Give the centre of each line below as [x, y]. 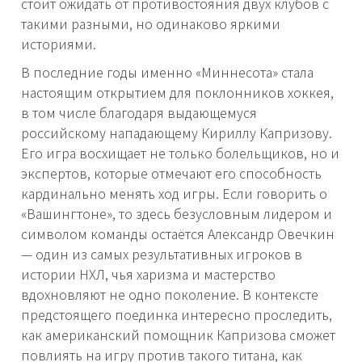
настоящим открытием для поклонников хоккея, [177, 93]
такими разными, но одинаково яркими [151, 24]
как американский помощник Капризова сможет [178, 335]
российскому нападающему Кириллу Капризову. [177, 133]
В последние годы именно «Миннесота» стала [167, 72]
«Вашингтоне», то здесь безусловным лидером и [177, 214]
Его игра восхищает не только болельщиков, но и [180, 153]
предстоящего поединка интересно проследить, [177, 315]
